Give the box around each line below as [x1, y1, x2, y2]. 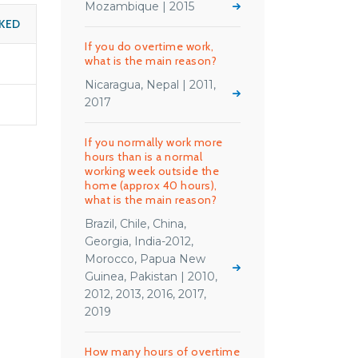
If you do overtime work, [85, 39, 213, 54]
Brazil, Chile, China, [85, 217, 186, 231]
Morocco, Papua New [85, 252, 205, 266]
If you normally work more [85, 135, 223, 149]
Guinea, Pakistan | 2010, [85, 269, 217, 284]
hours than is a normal [85, 149, 202, 164]
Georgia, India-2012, [85, 234, 193, 249]
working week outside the [85, 164, 219, 178]
